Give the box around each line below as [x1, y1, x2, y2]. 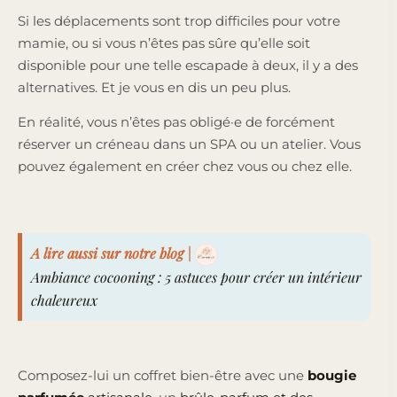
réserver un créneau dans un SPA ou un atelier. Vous [18, 135, 361, 152]
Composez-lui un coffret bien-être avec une [18, 367, 307, 385]
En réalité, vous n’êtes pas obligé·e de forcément [18, 113, 335, 130]
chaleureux [31, 291, 97, 310]
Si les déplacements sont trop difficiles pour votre [18, 12, 340, 29]
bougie [307, 367, 356, 385]
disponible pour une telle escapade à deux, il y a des [18, 56, 358, 74]
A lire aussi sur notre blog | [31, 243, 191, 262]
